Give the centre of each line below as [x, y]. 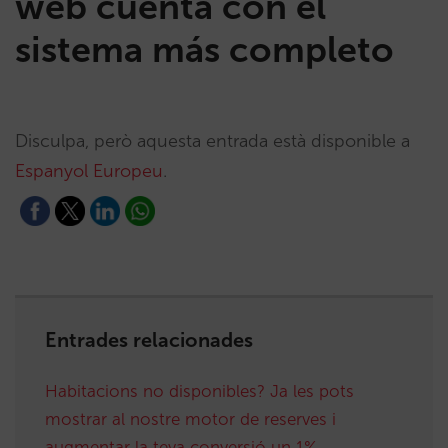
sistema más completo [204, 49]
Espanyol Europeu [89, 171]
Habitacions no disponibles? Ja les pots [199, 391]
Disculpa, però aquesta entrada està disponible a [212, 141]
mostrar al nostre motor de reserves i [190, 419]
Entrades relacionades [149, 340]
